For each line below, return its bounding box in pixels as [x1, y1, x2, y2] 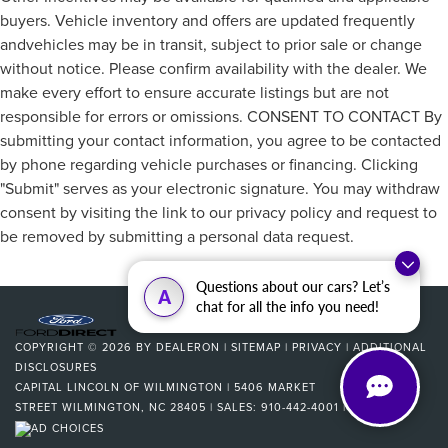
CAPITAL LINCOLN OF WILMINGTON [15, 379, 223, 396]
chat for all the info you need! [196, 298, 379, 315]
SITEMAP [231, 339, 281, 356]
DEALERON [156, 339, 220, 356]
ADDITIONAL [353, 339, 427, 356]
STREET [15, 399, 58, 416]
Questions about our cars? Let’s [196, 278, 390, 295]
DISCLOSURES [15, 359, 97, 376]
